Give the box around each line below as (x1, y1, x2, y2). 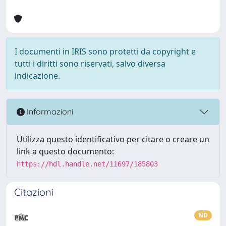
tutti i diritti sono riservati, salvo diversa (15, 58, 165, 69)
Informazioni (25, 106, 73, 117)
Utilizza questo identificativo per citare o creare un (17, 133, 209, 145)
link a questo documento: (17, 145, 114, 157)
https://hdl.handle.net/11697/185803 (17, 159, 158, 168)
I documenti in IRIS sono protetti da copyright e (15, 45, 196, 57)
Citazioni (14, 185, 53, 198)
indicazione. (15, 70, 60, 81)
